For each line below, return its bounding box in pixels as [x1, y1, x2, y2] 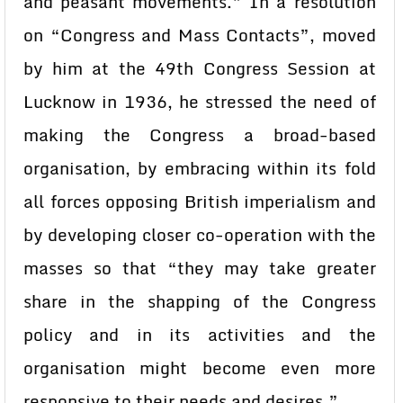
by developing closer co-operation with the [23, 221, 376, 248]
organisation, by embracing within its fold [23, 155, 376, 182]
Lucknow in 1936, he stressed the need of [23, 88, 376, 115]
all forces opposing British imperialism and [23, 188, 376, 215]
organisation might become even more [23, 354, 376, 381]
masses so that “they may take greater [23, 255, 376, 282]
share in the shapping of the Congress [23, 288, 376, 315]
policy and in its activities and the [23, 321, 376, 348]
